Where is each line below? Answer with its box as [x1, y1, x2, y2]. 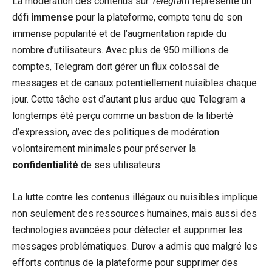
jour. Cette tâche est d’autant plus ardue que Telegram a [12, 93, 245, 106]
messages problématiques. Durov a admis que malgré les [12, 240, 257, 253]
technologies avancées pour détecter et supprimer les [12, 224, 242, 236]
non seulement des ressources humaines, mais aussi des [12, 208, 257, 220]
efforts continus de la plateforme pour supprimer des [12, 257, 238, 269]
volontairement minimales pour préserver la [12, 143, 196, 155]
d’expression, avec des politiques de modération [12, 126, 219, 138]
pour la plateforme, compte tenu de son [73, 12, 242, 24]
